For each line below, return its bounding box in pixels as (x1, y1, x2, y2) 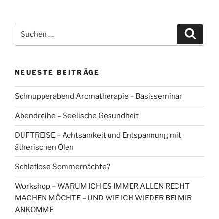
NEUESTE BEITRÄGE (15, 68, 100, 76)
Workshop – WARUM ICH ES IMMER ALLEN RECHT (15, 181, 190, 191)
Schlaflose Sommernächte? (15, 162, 110, 171)
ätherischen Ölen (15, 142, 74, 152)
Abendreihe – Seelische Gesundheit (15, 111, 139, 120)
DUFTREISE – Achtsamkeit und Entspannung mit (15, 131, 181, 140)
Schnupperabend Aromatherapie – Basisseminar (15, 91, 182, 101)
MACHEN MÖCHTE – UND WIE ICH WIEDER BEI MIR (15, 193, 192, 202)
